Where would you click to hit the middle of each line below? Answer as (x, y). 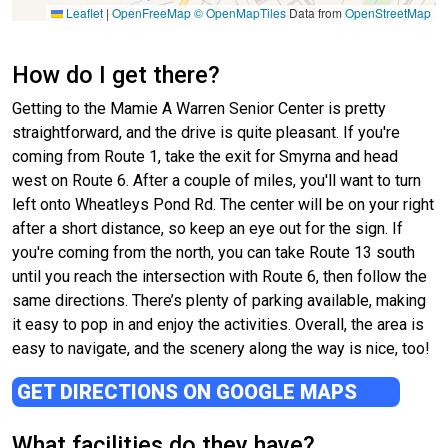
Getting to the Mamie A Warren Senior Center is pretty (199, 109)
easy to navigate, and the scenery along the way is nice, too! (221, 349)
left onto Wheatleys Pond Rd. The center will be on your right (223, 205)
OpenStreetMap (388, 13)
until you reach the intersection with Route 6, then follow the (219, 277)
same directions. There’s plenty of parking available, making (219, 301)
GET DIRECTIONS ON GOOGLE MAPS (189, 392)
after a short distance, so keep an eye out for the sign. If (207, 229)
